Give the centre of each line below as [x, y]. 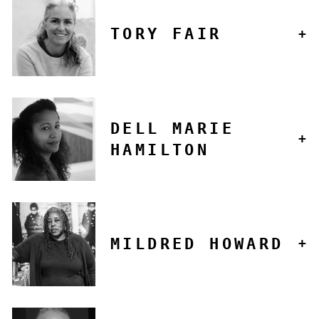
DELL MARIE [173, 128]
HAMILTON [160, 150]
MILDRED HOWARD [197, 244]
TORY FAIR [166, 34]
